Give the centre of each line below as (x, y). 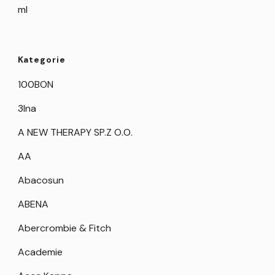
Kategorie (42, 60)
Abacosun (41, 180)
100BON (36, 85)
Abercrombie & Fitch (64, 228)
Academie (40, 252)
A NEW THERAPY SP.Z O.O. (75, 133)
